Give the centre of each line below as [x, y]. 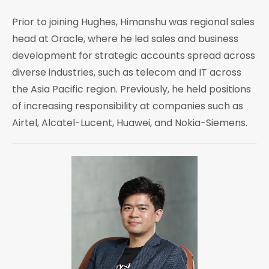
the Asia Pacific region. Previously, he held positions [131, 89]
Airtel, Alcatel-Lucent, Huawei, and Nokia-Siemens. [130, 123]
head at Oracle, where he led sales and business [125, 39]
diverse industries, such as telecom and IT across [127, 73]
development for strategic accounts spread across [134, 56]
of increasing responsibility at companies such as [128, 106]
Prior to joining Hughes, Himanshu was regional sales [133, 22]
